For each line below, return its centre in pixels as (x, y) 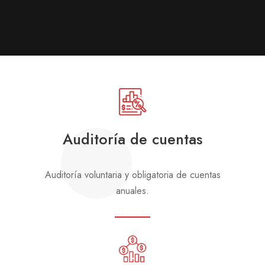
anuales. (132, 190)
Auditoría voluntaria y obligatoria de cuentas (132, 174)
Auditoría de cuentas (132, 139)
